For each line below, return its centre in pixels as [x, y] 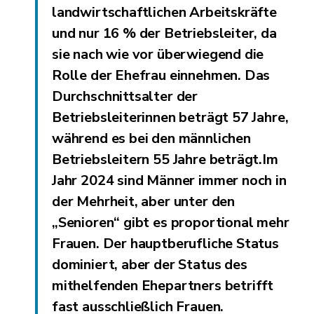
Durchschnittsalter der [125, 96]
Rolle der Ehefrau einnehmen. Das [161, 75]
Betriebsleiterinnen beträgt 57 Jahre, [170, 117]
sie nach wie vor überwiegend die [158, 54]
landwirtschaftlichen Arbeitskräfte [164, 12]
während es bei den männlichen [151, 138]
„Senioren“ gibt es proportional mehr [171, 222]
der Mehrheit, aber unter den [143, 201]
